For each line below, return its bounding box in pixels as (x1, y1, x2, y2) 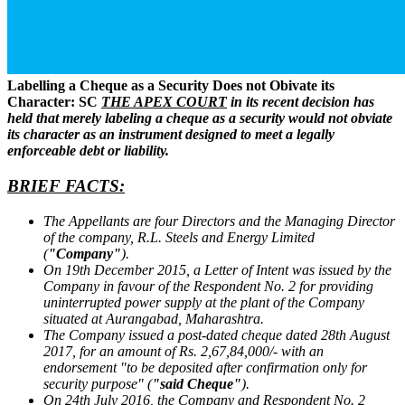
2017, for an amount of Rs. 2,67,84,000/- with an (43, 343, 324, 359)
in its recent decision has (231, 94, 374, 110)
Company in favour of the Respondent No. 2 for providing (43, 278, 373, 294)
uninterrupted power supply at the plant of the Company (43, 294, 364, 310)
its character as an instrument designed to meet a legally (7, 127, 334, 143)
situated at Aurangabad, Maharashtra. (43, 310, 264, 326)
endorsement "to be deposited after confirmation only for (43, 359, 367, 375)
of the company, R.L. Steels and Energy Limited (43, 229, 315, 245)
